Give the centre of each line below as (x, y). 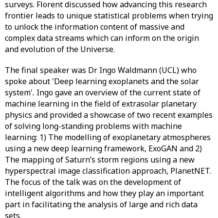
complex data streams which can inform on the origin (102, 38)
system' (19, 92)
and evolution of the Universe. (60, 49)
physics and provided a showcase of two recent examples (109, 115)
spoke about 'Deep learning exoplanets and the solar (102, 81)
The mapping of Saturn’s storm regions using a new (100, 160)
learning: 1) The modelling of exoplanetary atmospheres (108, 137)
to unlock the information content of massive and (95, 27)
